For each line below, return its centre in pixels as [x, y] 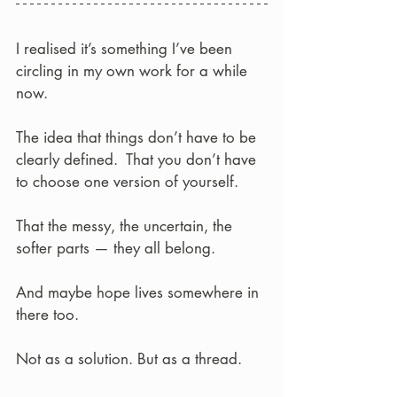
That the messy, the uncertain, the [126, 226]
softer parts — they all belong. [116, 248]
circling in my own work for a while [134, 71]
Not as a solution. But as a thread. [129, 359]
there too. [47, 315]
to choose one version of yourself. [127, 182]
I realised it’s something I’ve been [126, 49]
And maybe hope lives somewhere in [140, 292]
